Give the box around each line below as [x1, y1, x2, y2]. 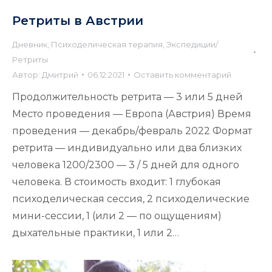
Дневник [12, 39, 47, 49]
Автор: [12, 69, 42, 80]
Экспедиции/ [166, 39, 218, 49]
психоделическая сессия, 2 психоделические [12, 192, 250, 205]
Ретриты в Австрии [12, 13, 143, 28]
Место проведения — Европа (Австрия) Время [12, 107, 251, 120]
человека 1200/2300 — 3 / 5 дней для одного [12, 158, 239, 171]
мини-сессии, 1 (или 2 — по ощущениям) [12, 209, 222, 222]
